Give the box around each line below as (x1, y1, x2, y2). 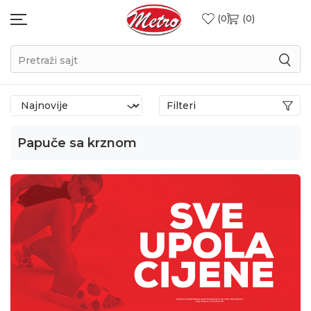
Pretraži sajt (18, 53, 78, 67)
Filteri (167, 99, 196, 112)
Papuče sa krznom (17, 135, 137, 151)
